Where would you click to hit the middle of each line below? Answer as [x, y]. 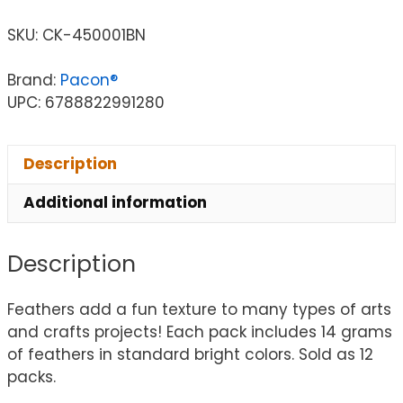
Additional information [115, 203]
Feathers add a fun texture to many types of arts [199, 310]
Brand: [34, 80]
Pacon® [89, 80]
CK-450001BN [94, 35]
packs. [31, 377]
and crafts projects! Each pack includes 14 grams [200, 332]
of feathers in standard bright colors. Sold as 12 [190, 355]
